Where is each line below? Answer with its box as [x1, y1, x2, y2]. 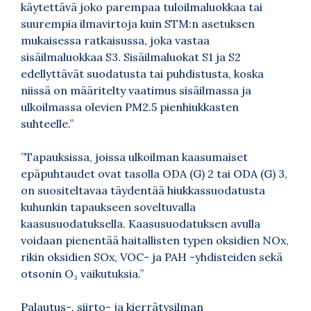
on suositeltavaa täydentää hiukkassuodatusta [21, 183, 265, 197]
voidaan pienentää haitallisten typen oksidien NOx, [21, 233, 289, 247]
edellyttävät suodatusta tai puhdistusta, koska [21, 66, 264, 81]
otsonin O [21, 266, 74, 280]
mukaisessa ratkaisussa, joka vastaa [21, 33, 210, 47]
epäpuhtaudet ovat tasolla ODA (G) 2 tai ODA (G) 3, [21, 166, 287, 180]
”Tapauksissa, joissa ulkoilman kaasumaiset [21, 149, 248, 164]
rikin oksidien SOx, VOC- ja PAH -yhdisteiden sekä [21, 249, 283, 264]
